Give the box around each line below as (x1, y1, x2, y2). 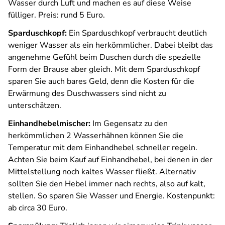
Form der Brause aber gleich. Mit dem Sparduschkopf (8, 64, 200, 75)
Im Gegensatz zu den (90, 118, 168, 129)
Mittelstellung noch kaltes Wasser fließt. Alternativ (8, 166, 196, 177)
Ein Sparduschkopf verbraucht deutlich (67, 28, 207, 39)
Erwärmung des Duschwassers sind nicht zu (8, 88, 166, 99)
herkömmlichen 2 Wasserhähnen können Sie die (8, 130, 183, 141)
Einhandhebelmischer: (8, 118, 90, 129)
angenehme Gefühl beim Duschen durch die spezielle (8, 52, 201, 63)
